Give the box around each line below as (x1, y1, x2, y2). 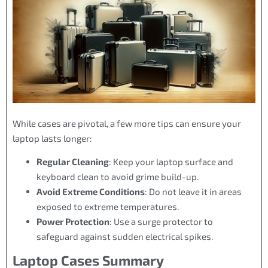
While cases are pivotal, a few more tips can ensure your (13, 117, 241, 129)
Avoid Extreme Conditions (36, 186, 145, 197)
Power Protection (36, 216, 109, 227)
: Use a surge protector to (109, 216, 213, 227)
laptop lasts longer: (13, 132, 92, 144)
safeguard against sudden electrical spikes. (36, 231, 213, 242)
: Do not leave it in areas (145, 186, 242, 197)
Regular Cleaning (36, 156, 109, 167)
